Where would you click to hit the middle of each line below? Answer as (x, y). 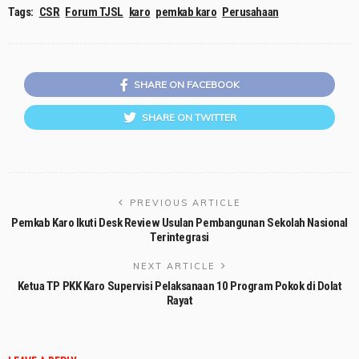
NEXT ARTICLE (174, 266)
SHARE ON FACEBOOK (186, 85)
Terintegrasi (179, 238)
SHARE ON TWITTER (189, 118)
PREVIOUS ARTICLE (185, 203)
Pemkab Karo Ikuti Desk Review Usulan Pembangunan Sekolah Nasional (179, 223)
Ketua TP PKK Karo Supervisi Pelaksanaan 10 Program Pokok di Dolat (179, 286)
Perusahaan (250, 12)
